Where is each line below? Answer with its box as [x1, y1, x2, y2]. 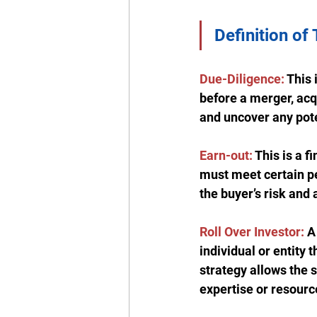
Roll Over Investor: [200, 224, 304, 240]
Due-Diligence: [200, 71, 284, 87]
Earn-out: [200, 148, 253, 163]
